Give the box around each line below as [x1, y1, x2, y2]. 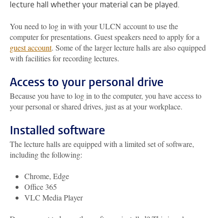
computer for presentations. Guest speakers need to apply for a [10, 32, 200, 42]
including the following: [10, 149, 82, 160]
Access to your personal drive [10, 74, 163, 90]
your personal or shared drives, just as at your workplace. [10, 101, 182, 111]
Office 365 [24, 182, 57, 192]
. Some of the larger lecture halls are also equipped [52, 42, 206, 53]
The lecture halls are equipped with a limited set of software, [10, 139, 194, 149]
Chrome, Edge [24, 171, 69, 181]
